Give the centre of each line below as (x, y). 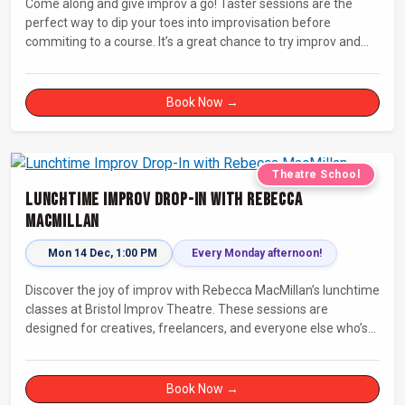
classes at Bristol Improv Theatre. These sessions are (177, 310)
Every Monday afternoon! (257, 254)
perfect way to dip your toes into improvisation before (178, 22)
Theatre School (316, 175)
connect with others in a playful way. (128, 60)
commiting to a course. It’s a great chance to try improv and (92, 41)
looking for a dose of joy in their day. (127, 348)
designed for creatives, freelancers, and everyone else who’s (197, 329)
